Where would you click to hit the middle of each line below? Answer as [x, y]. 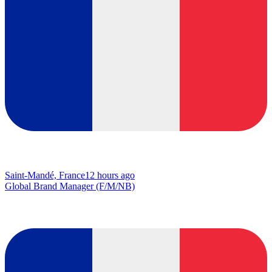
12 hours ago [110, 175]
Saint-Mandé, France [45, 175]
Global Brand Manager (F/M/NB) [70, 186]
